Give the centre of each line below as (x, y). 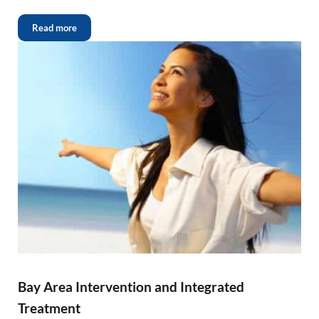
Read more (54, 27)
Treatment (49, 308)
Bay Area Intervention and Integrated (131, 287)
